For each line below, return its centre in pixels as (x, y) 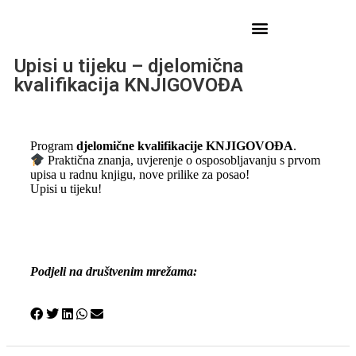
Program (53, 146)
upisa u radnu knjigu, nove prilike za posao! (140, 175)
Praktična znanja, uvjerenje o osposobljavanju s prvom (183, 161)
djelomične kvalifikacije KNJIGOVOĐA (185, 146)
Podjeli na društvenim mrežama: (114, 272)
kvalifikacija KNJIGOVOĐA (129, 85)
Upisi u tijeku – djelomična (129, 66)
